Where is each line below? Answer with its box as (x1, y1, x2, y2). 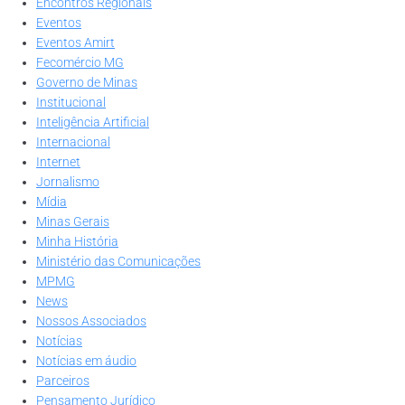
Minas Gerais (36, 214, 109, 230)
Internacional (36, 135, 110, 150)
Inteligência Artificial (36, 115, 149, 130)
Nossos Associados (36, 314, 146, 329)
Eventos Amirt (36, 35, 115, 51)
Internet (36, 155, 80, 170)
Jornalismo (36, 174, 99, 190)
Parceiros (36, 373, 89, 389)
